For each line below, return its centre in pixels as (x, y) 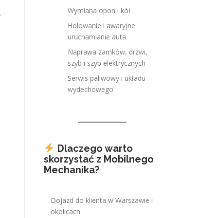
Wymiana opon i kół (99, 10)
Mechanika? (72, 170)
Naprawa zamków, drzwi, (108, 52)
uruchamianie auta (97, 37)
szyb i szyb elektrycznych (107, 63)
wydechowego (91, 89)
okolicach (65, 211)
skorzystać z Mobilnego (99, 159)
